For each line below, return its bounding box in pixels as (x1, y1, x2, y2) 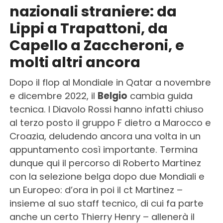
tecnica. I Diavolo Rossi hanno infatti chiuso (9, 103, 204, 115)
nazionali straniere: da (9, 1, 177, 21)
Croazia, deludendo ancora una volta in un (9, 130, 201, 142)
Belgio (97, 90, 127, 102)
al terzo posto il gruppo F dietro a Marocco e (9, 116, 211, 129)
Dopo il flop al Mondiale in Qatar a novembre (9, 76, 211, 89)
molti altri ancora (9, 52, 140, 72)
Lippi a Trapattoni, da (9, 18, 168, 38)
